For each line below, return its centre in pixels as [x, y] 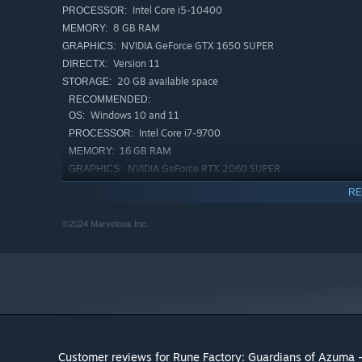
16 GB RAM [144, 151]
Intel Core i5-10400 [176, 11]
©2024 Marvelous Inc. [105, 224]
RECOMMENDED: [109, 100]
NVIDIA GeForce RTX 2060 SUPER [203, 169]
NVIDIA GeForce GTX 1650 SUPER [196, 46]
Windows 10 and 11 [134, 116]
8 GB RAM [135, 28]
